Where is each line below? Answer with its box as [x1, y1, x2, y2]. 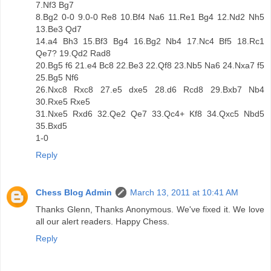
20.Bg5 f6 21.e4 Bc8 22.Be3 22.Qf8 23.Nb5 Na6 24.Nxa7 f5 [36, 60, 264, 70]
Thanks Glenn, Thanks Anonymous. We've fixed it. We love [36, 204, 264, 214]
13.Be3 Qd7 [36, 24, 82, 34]
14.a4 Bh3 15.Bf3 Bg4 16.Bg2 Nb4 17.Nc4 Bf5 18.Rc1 [36, 36, 264, 46]
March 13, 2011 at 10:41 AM [130, 187, 238, 197]
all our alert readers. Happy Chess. [36, 216, 169, 226]
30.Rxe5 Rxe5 [36, 96, 90, 106]
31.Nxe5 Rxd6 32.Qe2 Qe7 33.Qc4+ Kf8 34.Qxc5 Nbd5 [36, 108, 264, 119]
